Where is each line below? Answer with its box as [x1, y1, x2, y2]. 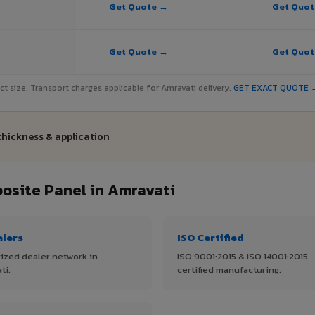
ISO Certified [177, 229, 244, 246]
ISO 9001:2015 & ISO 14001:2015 [177, 250, 308, 264]
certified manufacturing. [177, 263, 281, 277]
